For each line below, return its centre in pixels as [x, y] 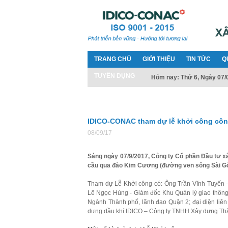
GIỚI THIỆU [159, 59]
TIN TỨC [198, 59]
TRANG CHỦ [113, 59]
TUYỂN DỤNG [115, 76]
